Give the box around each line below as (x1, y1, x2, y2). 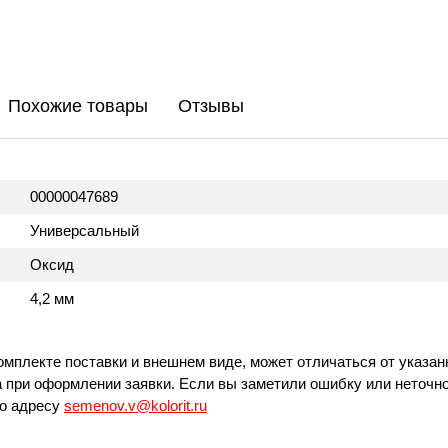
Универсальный (30, 222, 139, 239)
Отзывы (178, 96, 244, 116)
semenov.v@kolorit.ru (64, 397, 207, 414)
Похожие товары (8, 96, 148, 116)
